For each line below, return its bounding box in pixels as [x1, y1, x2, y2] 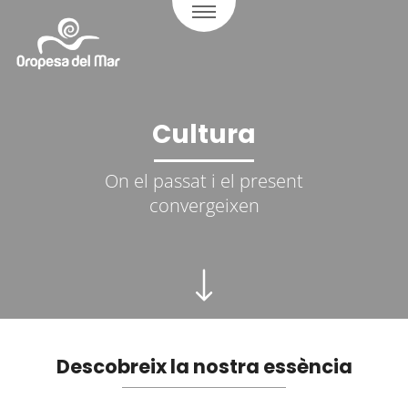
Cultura [152, 117, 256, 152]
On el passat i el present [105, 168, 303, 193]
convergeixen [148, 193, 260, 218]
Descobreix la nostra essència [56, 353, 352, 380]
